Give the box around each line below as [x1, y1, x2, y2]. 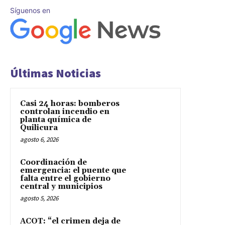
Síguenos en [10, 6, 50, 15]
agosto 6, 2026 [20, 135, 58, 144]
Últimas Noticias [10, 65, 101, 81]
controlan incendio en [20, 106, 109, 117]
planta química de [20, 115, 91, 125]
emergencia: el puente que [20, 165, 126, 175]
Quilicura [20, 123, 58, 133]
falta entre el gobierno [20, 173, 110, 183]
